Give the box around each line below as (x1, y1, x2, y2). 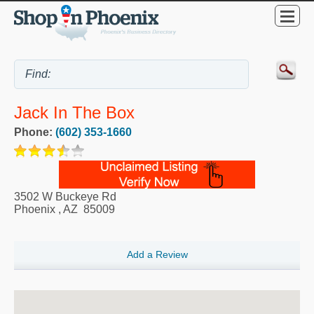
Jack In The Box (14, 103, 135, 123)
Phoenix (14, 203, 55, 216)
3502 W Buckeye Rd (14, 191, 116, 203)
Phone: (14, 126, 55, 139)
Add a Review (126, 249, 188, 261)
